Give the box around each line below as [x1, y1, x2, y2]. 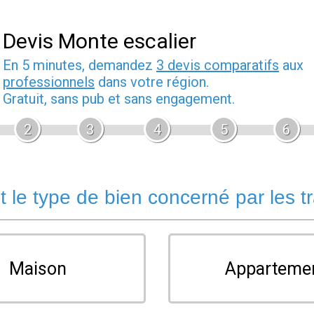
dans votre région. [95, 74, 209, 90]
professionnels [3, 74, 95, 90]
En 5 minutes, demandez [3, 57, 156, 74]
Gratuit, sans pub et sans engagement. [3, 90, 235, 107]
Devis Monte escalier [3, 29, 196, 53]
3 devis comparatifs [156, 57, 279, 74]
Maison [9, 258, 67, 279]
